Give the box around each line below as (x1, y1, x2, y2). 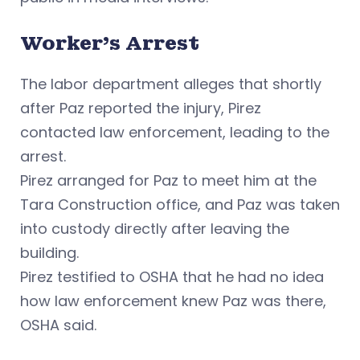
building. (20, 242, 79, 263)
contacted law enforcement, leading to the (20, 121, 329, 142)
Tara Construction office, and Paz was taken (20, 194, 340, 215)
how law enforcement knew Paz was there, (20, 290, 326, 311)
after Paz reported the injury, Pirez (20, 97, 261, 118)
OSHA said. (20, 314, 96, 335)
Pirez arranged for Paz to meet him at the (20, 170, 317, 190)
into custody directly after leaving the (20, 218, 289, 239)
